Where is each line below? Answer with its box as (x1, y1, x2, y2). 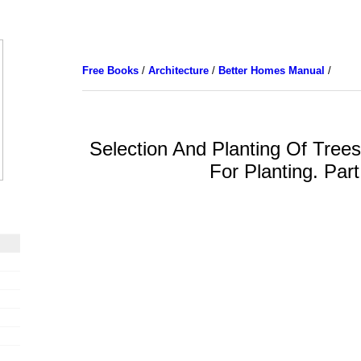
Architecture (147, 64, 209, 77)
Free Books (81, 64, 139, 77)
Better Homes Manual (218, 64, 325, 77)
